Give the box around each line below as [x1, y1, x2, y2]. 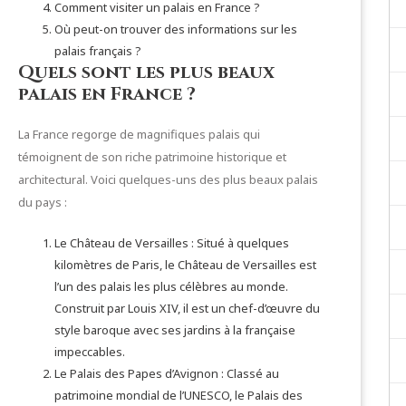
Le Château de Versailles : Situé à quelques [54, 235, 289, 251]
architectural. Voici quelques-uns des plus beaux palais [18, 171, 318, 188]
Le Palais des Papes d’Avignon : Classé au [54, 365, 279, 382]
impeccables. [54, 343, 125, 360]
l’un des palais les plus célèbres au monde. [54, 278, 288, 295]
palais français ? [54, 43, 141, 59]
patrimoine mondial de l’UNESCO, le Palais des [54, 387, 303, 403]
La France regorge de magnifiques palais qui [18, 126, 260, 142]
